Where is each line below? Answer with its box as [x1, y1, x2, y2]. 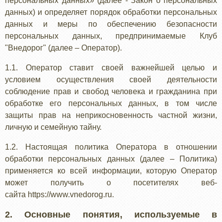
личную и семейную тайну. [5, 123, 102, 131]
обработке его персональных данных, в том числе [5, 99, 217, 108]
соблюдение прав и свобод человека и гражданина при [5, 87, 217, 96]
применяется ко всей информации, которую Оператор [5, 166, 217, 175]
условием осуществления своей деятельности [5, 75, 217, 84]
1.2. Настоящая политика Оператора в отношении [5, 143, 217, 151]
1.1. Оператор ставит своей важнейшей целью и [5, 63, 217, 72]
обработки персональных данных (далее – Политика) [5, 155, 217, 163]
